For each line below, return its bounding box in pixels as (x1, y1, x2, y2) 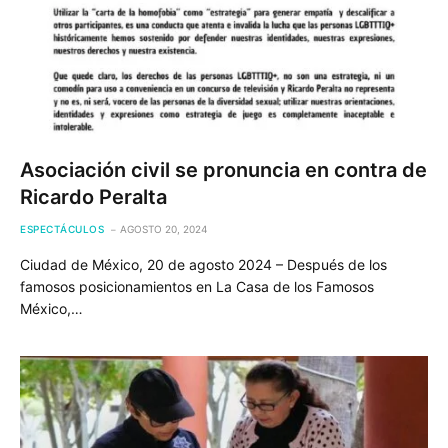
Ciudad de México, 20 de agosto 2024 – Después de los (20, 255, 387, 273)
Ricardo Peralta (20, 184, 167, 209)
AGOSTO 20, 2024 (120, 222, 207, 235)
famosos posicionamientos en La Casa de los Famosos (20, 277, 374, 295)
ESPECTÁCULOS (20, 222, 104, 235)
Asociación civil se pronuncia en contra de (20, 157, 427, 182)
